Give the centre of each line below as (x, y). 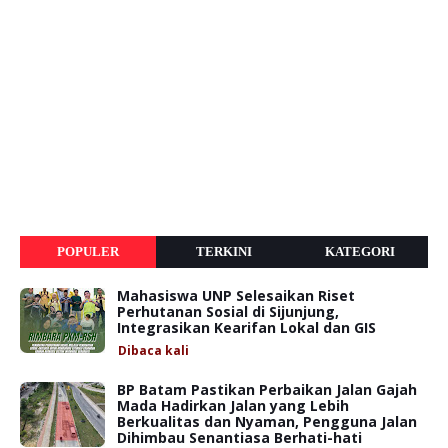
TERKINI (223, 251)
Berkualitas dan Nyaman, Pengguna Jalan (267, 421)
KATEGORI (359, 251)
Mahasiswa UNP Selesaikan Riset (236, 295)
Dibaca (140, 350)
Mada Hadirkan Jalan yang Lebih (233, 405)
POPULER (87, 251)
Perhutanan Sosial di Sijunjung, (228, 311)
